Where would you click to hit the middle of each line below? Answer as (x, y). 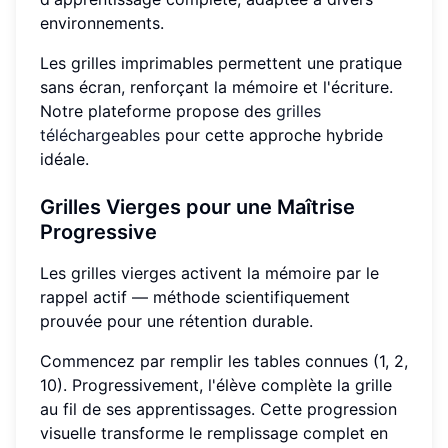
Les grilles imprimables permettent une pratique (221, 62)
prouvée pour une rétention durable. (176, 320)
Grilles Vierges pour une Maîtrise (197, 206)
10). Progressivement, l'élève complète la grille (216, 384)
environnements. (102, 22)
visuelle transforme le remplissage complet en (214, 432)
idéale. (64, 158)
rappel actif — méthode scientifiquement (195, 296)
